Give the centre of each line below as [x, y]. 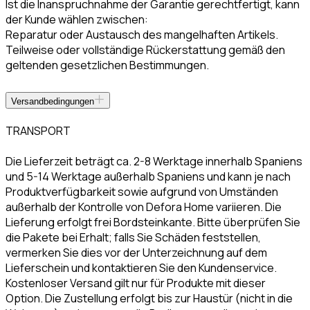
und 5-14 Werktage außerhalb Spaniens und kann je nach [148, 176]
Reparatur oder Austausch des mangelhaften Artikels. [142, 34]
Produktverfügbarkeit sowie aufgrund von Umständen [142, 191]
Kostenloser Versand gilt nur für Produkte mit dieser [136, 283]
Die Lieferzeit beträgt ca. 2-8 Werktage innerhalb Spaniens [154, 161]
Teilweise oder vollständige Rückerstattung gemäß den [145, 49]
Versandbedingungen [53, 101]
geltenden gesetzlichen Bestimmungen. [107, 65]
